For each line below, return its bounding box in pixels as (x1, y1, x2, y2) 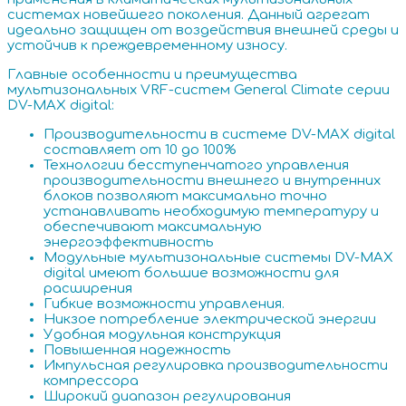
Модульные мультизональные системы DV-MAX (43, 250, 393, 266)
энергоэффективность (43, 235, 214, 251)
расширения (43, 281, 132, 297)
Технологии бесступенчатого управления (43, 158, 349, 174)
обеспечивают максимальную (43, 219, 262, 236)
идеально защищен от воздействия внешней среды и (7, 23, 399, 39)
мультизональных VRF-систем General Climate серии (7, 82, 390, 99)
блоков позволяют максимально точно (43, 188, 327, 205)
